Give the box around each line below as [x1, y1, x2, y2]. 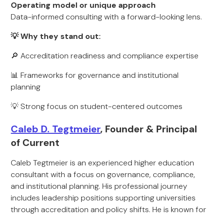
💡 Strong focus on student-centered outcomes [11, 101, 183, 111]
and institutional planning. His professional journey [11, 181, 188, 191]
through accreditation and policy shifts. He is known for [11, 204, 207, 215]
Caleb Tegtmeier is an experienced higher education [11, 158, 195, 168]
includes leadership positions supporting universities [11, 193, 196, 203]
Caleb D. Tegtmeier [11, 123, 101, 135]
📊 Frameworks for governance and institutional [11, 70, 179, 80]
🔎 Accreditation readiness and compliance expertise [11, 51, 199, 61]
